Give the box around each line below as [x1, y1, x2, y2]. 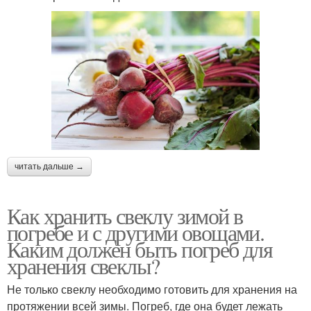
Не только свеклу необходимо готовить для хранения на [7, 281, 297, 298]
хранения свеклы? [7, 251, 160, 281]
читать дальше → [15, 162, 84, 172]
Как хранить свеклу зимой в [7, 201, 243, 231]
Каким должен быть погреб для [7, 234, 273, 264]
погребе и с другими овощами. [7, 217, 264, 248]
